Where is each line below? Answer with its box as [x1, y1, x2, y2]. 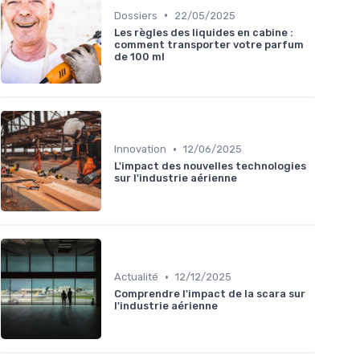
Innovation [114, 143, 166, 156]
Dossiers [114, 9, 157, 22]
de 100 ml [114, 50, 165, 63]
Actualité [114, 271, 158, 284]
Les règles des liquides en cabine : [114, 26, 293, 39]
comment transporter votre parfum [114, 38, 304, 51]
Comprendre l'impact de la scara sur [114, 288, 305, 301]
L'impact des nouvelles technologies [114, 160, 306, 173]
